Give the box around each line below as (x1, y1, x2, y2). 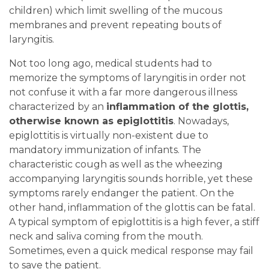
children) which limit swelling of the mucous (9, 5, 222, 17)
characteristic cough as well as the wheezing (9, 159, 223, 171)
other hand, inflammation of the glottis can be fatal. (9, 202, 255, 214)
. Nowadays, (174, 115, 229, 127)
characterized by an (9, 101, 106, 113)
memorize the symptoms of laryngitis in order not (9, 72, 246, 84)
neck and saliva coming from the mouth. (9, 231, 203, 243)
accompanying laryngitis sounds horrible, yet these (9, 173, 253, 185)
